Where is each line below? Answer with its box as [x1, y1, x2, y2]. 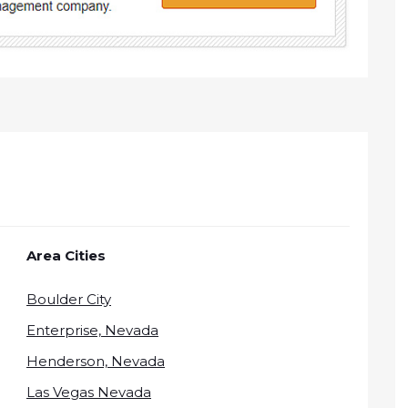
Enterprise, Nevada [26, 321, 158, 339]
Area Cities [26, 246, 106, 264]
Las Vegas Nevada [26, 382, 151, 401]
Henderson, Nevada [26, 352, 165, 370]
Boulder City [26, 290, 111, 308]
